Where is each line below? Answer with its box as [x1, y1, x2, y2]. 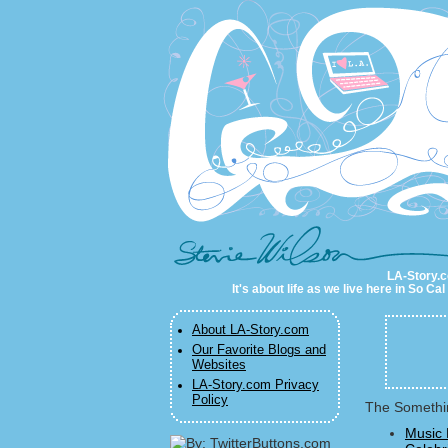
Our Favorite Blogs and [192, 343, 326, 357]
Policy [192, 393, 228, 407]
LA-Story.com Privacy [192, 378, 319, 392]
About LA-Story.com [192, 323, 309, 337]
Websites [192, 358, 246, 372]
